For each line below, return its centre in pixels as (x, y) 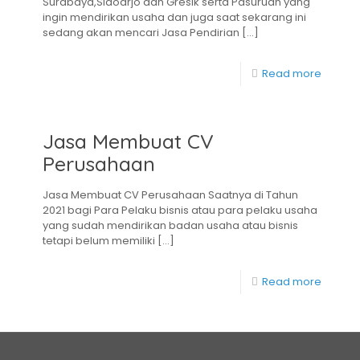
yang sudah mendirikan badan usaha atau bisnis (170, 225)
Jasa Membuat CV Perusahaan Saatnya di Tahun (170, 195)
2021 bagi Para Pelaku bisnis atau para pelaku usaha (180, 210)
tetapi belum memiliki (99, 241)
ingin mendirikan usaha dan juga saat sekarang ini (174, 17)
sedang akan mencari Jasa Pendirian (141, 33)
